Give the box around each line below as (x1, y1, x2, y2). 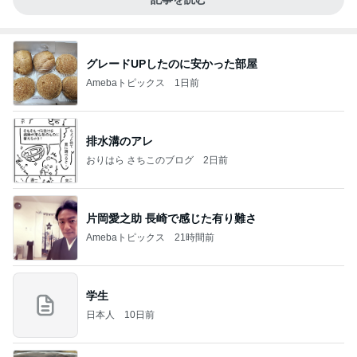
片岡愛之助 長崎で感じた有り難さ (86, 211, 257, 225)
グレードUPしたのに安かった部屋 (86, 57, 257, 70)
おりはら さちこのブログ (86, 154, 194, 166)
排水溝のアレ (86, 134, 153, 147)
